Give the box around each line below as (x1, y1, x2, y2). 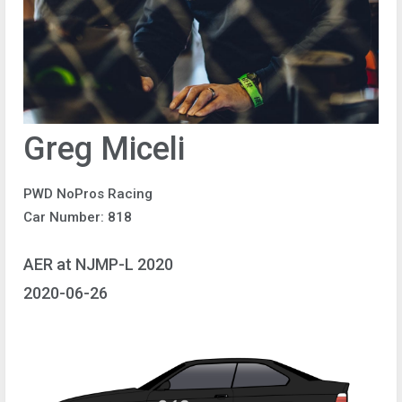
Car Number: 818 (23, 208, 132, 225)
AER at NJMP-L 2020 (23, 255, 173, 275)
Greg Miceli (23, 129, 185, 168)
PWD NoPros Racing (23, 185, 153, 202)
